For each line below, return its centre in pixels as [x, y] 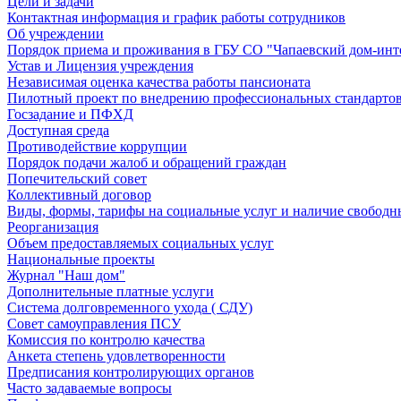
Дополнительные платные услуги [111, 292]
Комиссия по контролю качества [106, 340]
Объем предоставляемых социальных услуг [141, 243]
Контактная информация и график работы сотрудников [176, 18]
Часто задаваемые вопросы [90, 388]
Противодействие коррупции [97, 147]
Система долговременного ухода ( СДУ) [130, 308]
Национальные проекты [81, 260]
